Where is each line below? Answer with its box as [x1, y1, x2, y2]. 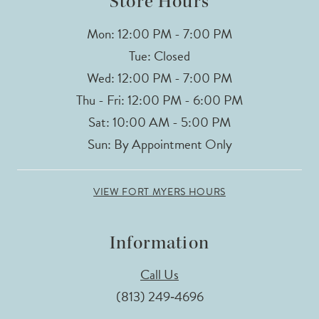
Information [109, 231, 210, 254]
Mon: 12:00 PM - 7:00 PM [87, 23, 232, 44]
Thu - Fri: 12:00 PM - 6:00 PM [76, 89, 243, 110]
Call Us [140, 264, 179, 286]
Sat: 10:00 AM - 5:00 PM [88, 111, 231, 132]
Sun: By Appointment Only [87, 133, 232, 155]
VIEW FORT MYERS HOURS [93, 184, 226, 199]
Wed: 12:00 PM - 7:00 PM [87, 67, 232, 88]
